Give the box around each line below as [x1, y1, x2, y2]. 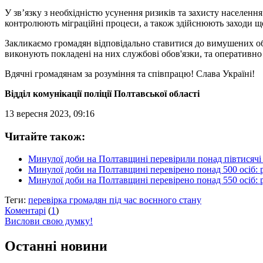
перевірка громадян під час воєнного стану [28, 195, 201, 205]
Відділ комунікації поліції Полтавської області [5, 88, 200, 99]
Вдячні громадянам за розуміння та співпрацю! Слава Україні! [5, 68, 255, 79]
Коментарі [5, 205, 46, 216]
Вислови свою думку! [5, 216, 93, 227]
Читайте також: [5, 130, 85, 143]
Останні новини [5, 238, 107, 254]
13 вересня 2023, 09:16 [5, 108, 95, 119]
